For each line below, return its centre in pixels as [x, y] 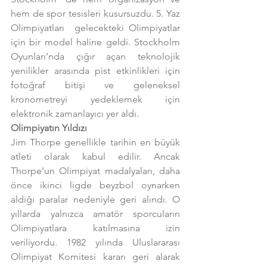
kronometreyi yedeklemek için [95, 99]
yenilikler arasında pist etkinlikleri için [95, 70]
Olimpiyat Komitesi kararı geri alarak [95, 256]
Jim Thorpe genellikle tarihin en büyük [95, 142]
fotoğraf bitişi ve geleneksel [95, 85]
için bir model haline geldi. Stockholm [95, 42]
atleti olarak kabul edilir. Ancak [95, 156]
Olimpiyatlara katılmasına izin [95, 228]
